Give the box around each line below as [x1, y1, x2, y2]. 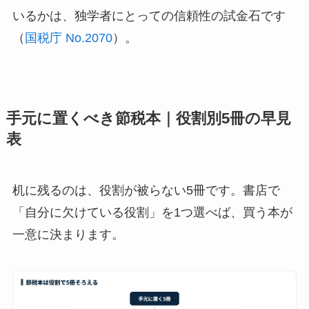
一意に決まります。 [12, 228, 124, 242]
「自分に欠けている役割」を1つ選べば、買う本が [12, 206, 292, 220]
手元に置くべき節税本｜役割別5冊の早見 [6, 110, 291, 128]
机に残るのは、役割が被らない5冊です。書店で [12, 183, 280, 198]
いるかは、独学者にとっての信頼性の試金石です [12, 9, 286, 23]
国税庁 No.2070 [24, 31, 112, 46]
